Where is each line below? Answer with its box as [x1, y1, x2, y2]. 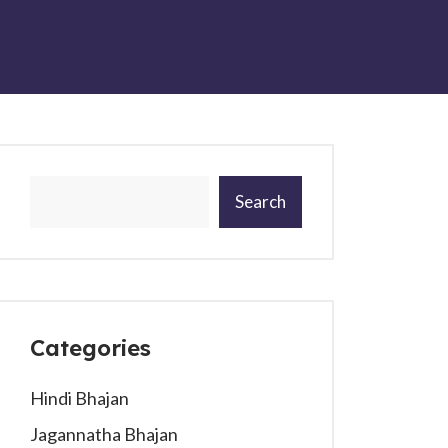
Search [235, 191, 286, 212]
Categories [30, 334, 151, 362]
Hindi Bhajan [30, 387, 129, 409]
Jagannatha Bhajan [30, 423, 178, 445]
